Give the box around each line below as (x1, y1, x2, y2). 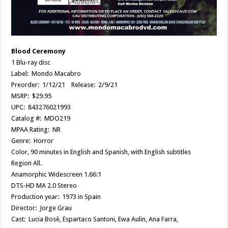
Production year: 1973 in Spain (11, 193, 101, 201)
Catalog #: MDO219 (11, 115, 71, 123)
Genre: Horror (11, 137, 54, 145)
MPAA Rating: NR (11, 126, 61, 134)
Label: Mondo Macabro (11, 70, 81, 78)
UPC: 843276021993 (11, 103, 71, 111)
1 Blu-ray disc (11, 59, 51, 67)
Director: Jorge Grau (11, 204, 72, 212)
